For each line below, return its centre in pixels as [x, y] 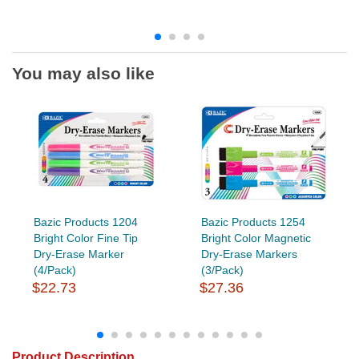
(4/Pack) [54, 270]
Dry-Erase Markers [249, 254]
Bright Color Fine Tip [85, 238]
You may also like [83, 73]
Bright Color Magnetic [256, 238]
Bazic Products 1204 [85, 222]
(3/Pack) [222, 270]
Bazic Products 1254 [253, 222]
